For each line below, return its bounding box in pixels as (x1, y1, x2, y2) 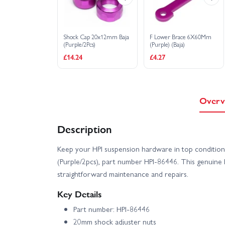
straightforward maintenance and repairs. (57, 168, 188, 180)
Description (57, 121, 111, 137)
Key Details (57, 187, 102, 200)
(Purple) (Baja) (150, 40, 185, 49)
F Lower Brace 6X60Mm (150, 32, 212, 42)
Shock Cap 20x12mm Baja (63, 32, 130, 42)
